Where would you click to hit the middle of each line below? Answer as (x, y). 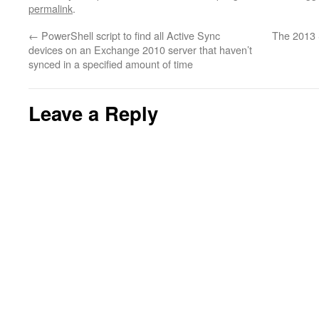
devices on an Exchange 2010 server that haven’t (140, 49)
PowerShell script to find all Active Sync (129, 35)
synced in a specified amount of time (111, 64)
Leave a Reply (93, 113)
